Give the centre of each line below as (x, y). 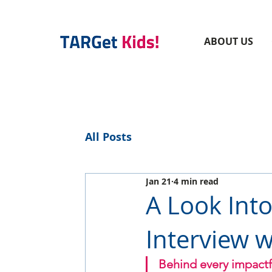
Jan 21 (158, 181)
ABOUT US (228, 41)
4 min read (196, 181)
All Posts (108, 137)
